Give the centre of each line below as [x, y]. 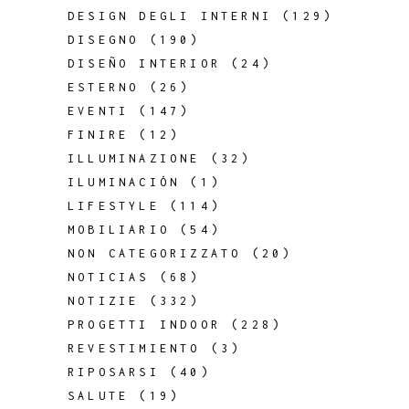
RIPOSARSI [114, 372]
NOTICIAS [109, 277]
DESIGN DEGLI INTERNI [170, 16]
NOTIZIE [104, 301]
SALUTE [99, 396]
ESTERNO [104, 87]
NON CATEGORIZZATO [155, 253]
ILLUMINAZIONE [134, 158]
